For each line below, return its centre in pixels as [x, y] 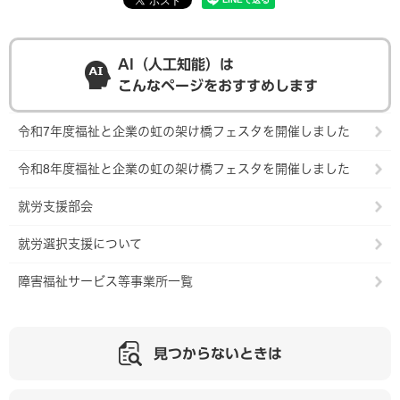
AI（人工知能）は [176, 65]
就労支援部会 [55, 207]
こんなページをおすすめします [218, 86]
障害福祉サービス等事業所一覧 [105, 282]
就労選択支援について [80, 244]
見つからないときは [218, 354]
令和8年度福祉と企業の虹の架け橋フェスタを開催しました [184, 169]
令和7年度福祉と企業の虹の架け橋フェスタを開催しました [184, 132]
